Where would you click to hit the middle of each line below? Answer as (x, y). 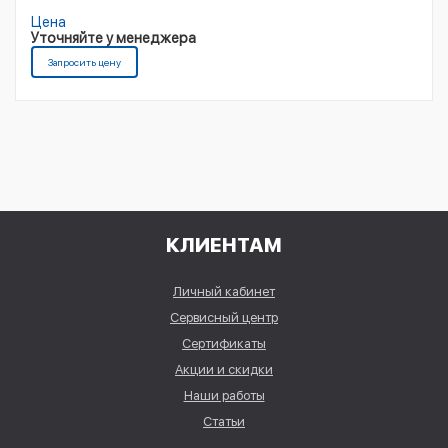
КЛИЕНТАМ (224, 245)
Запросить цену (84, 62)
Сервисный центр (224, 318)
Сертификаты (224, 344)
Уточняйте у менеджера (113, 38)
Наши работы (224, 396)
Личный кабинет (224, 292)
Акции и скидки (224, 370)
